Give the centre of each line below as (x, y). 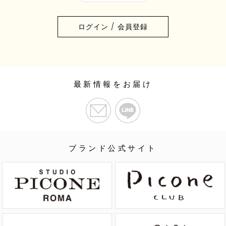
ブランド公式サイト (113, 148)
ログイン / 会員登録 (113, 27)
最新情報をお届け (113, 84)
